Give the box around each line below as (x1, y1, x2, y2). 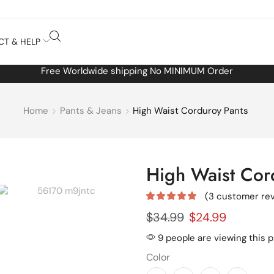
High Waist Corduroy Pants (133, 105, 249, 117)
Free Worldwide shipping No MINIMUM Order (41, 65, 233, 77)
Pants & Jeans (60, 105, 122, 117)
